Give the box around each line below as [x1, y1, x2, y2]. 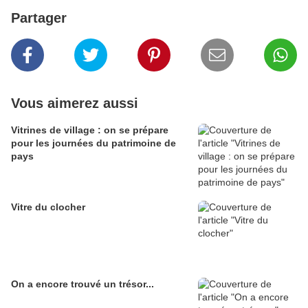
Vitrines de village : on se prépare [11, 124, 168, 136]
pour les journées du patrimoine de [11, 137, 176, 149]
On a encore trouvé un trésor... [11, 278, 154, 290]
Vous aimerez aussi [11, 96, 138, 111]
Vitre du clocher [11, 201, 85, 213]
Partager [11, 10, 67, 26]
